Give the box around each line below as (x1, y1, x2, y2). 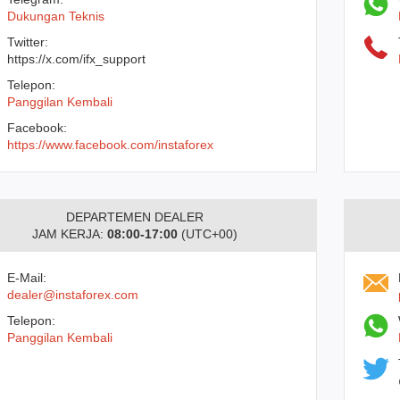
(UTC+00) (177, 227, 237, 241)
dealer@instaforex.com (6, 287, 138, 302)
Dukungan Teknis (6, 9, 104, 23)
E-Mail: (6, 271, 46, 285)
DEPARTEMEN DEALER (65, 210, 204, 224)
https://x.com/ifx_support (6, 52, 146, 66)
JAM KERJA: (31, 227, 107, 241)
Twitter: (6, 35, 48, 49)
